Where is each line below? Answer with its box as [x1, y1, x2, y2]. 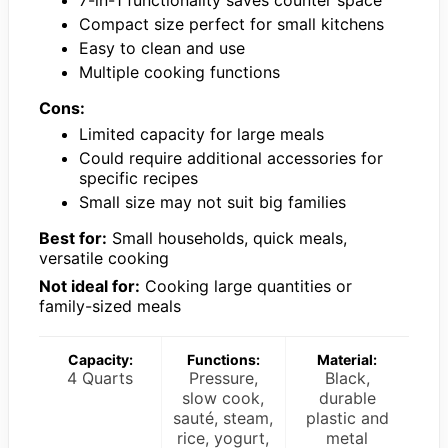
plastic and [305, 408, 389, 429]
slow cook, [182, 388, 265, 409]
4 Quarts [67, 368, 134, 389]
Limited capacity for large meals [79, 124, 324, 145]
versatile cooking [39, 248, 169, 269]
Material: [317, 351, 378, 369]
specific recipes [79, 168, 198, 189]
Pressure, [188, 368, 258, 389]
